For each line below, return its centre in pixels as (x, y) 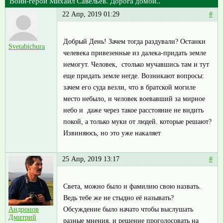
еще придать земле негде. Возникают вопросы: (134, 76)
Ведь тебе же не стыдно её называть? (118, 198)
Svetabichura (27, 47)
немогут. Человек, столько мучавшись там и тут (136, 64)
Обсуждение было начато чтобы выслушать (128, 209)
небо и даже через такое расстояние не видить (133, 110)
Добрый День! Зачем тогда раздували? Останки (134, 41)
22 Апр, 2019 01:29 (91, 14)
